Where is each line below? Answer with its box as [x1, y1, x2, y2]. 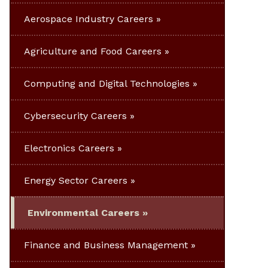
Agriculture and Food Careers [24, 45, 162, 57]
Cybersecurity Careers [24, 109, 127, 121]
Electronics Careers [24, 142, 114, 154]
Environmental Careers [28, 206, 139, 218]
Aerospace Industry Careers [24, 13, 153, 25]
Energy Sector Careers [24, 174, 127, 186]
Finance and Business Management [24, 239, 188, 251]
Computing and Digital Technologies [24, 77, 190, 89]
